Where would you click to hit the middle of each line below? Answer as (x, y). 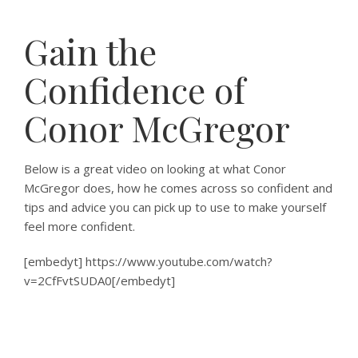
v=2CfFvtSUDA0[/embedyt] (99, 280)
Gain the (90, 51)
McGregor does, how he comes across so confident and (178, 188)
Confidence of (135, 89)
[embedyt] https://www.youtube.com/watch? (148, 261)
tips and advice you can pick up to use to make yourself (175, 207)
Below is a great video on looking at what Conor (155, 169)
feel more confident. (80, 226)
